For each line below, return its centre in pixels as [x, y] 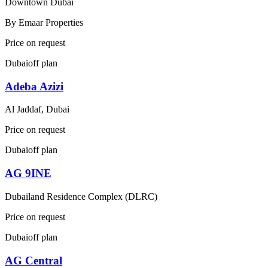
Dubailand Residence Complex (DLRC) [81, 196]
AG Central [33, 260]
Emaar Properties [51, 22]
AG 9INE [28, 173]
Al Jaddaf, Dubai [37, 109]
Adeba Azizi [34, 86]
